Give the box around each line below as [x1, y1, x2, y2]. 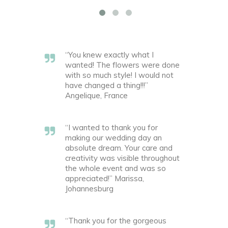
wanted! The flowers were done [65, 60, 180, 70]
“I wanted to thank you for [65, 122, 158, 132]
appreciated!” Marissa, [65, 173, 144, 183]
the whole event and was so [65, 163, 166, 173]
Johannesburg [65, 183, 113, 193]
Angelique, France [65, 90, 128, 100]
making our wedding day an [65, 132, 162, 142]
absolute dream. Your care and [65, 142, 173, 153]
